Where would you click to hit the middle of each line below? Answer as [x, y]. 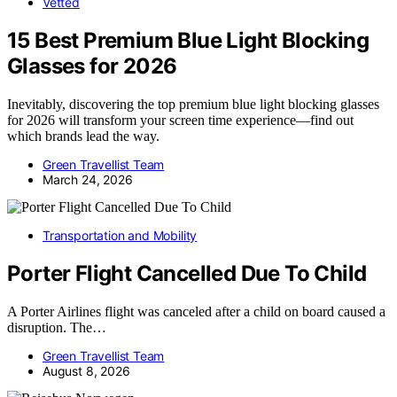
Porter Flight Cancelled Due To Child [187, 274]
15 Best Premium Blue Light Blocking [188, 41]
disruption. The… [57, 327]
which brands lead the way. [83, 136]
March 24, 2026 [88, 180]
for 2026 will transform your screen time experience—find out [180, 121]
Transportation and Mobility [120, 236]
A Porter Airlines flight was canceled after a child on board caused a [196, 311]
